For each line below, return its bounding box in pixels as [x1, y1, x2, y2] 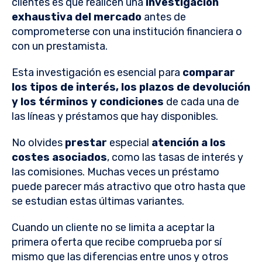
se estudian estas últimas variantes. [12, 195, 187, 208]
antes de [142, 11, 186, 24]
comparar [182, 66, 235, 80]
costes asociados [12, 151, 107, 164]
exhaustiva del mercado [12, 11, 142, 24]
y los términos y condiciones [12, 95, 166, 109]
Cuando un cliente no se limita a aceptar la [12, 221, 215, 235]
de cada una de [166, 95, 239, 109]
